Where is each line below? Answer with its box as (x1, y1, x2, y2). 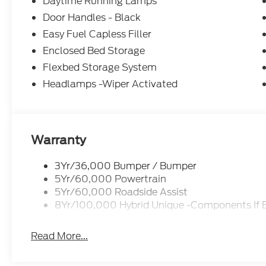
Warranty (31, 132, 87, 147)
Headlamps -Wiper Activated (43, 77, 179, 91)
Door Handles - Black (43, 11, 141, 25)
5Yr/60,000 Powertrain (55, 172, 167, 186)
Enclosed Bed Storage (43, 44, 145, 58)
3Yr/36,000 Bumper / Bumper (55, 159, 197, 173)
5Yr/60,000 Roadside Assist (55, 185, 188, 199)
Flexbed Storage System (43, 61, 157, 75)
